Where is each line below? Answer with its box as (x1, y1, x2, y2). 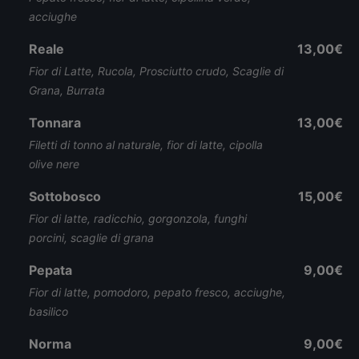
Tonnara (29, 115, 81, 131)
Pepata (29, 262, 72, 278)
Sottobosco (29, 188, 101, 204)
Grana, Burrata (29, 83, 105, 97)
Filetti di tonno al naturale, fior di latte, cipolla (29, 138, 263, 151)
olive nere (29, 157, 79, 171)
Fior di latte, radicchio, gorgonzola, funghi (29, 212, 247, 225)
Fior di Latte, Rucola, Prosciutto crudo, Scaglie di (29, 64, 284, 78)
